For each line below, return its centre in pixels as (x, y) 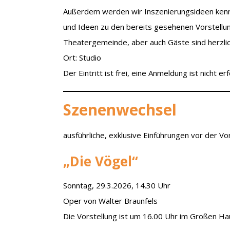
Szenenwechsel (120, 109)
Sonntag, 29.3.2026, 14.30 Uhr (117, 185)
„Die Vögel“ (101, 161)
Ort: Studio (82, 57)
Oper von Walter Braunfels (111, 200)
